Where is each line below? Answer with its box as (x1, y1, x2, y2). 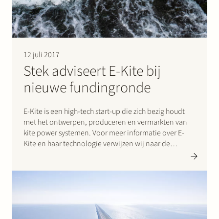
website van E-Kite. (23, 149, 84, 160)
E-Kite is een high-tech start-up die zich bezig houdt (23, 106, 185, 117)
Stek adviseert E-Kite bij (23, 61, 161, 82)
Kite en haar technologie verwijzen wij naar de (23, 138, 170, 150)
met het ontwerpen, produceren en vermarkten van (23, 117, 187, 128)
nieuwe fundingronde (23, 77, 151, 99)
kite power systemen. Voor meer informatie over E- (23, 128, 184, 139)
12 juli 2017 (23, 49, 60, 61)
